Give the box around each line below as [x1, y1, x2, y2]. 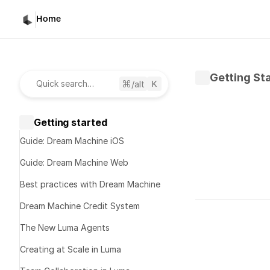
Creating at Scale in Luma [20, 244, 121, 254]
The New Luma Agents [20, 222, 110, 233]
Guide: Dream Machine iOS [20, 136, 124, 146]
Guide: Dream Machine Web [20, 157, 128, 168]
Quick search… [36, 78, 94, 89]
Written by [219, 198, 265, 208]
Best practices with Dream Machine [20, 179, 160, 189]
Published [219, 211, 260, 221]
